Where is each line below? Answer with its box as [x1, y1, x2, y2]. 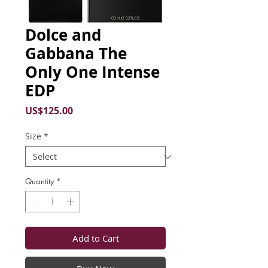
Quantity [25, 176, 54, 187]
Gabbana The [25, 42, 127, 64]
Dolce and [25, 24, 101, 45]
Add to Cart [72, 232, 119, 244]
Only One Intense [25, 61, 160, 83]
